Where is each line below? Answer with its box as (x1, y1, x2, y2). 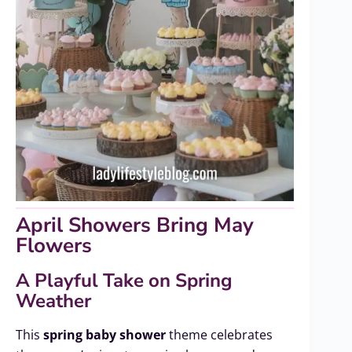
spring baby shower (43, 326, 166, 344)
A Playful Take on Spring (16, 268, 233, 294)
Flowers (16, 232, 92, 260)
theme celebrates (166, 326, 273, 344)
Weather (16, 288, 91, 314)
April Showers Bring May (16, 211, 254, 240)
